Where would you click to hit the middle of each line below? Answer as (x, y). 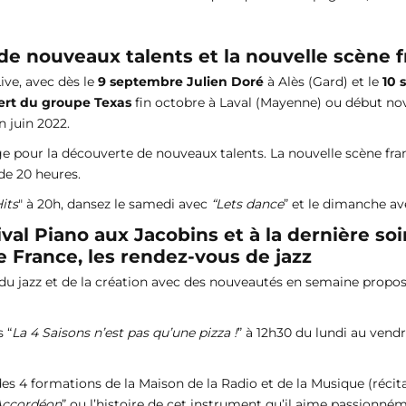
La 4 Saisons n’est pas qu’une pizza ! (125, 332)
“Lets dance (247, 203)
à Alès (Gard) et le (323, 81)
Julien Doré (225, 81)
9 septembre (140, 81)
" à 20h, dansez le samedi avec (115, 203)
